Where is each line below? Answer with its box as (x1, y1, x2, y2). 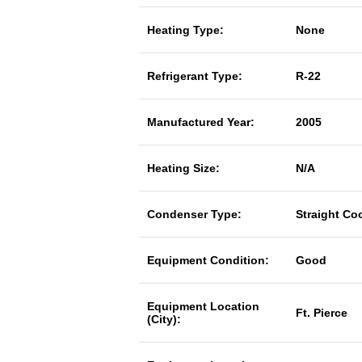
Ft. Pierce (296, 306, 347, 319)
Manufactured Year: (147, 116, 255, 128)
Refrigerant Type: (147, 69, 242, 82)
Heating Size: (147, 162, 220, 175)
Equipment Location (147, 300, 259, 313)
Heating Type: (147, 23, 224, 36)
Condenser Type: (147, 208, 242, 221)
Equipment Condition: (147, 254, 269, 267)
